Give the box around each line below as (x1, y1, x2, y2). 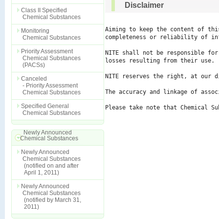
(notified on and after (21, 162, 79, 169)
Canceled (21, 75, 47, 82)
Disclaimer (125, 1, 164, 9)
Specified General (21, 103, 69, 109)
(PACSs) (21, 62, 45, 68)
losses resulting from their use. (105, 57, 215, 64)
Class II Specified (21, 7, 67, 14)
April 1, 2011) (21, 169, 59, 176)
